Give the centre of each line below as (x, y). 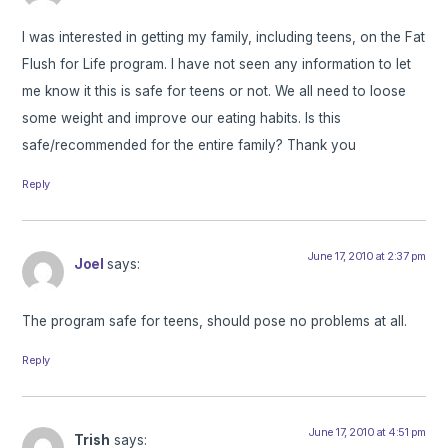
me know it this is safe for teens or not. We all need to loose (214, 91)
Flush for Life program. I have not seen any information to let (217, 64)
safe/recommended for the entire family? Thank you (189, 145)
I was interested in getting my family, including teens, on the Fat (224, 37)
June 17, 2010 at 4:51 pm (366, 431)
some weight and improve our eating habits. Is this (182, 118)
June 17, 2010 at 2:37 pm (366, 256)
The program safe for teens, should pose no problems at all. (215, 320)
